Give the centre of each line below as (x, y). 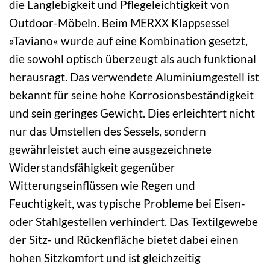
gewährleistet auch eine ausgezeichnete (110, 149)
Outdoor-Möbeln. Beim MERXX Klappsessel (119, 23)
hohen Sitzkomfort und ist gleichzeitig (105, 258)
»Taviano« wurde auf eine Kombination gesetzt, (128, 41)
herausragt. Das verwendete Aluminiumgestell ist (134, 77)
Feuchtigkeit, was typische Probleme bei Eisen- (127, 204)
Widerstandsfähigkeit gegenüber (92, 168)
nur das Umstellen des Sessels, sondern (108, 131)
